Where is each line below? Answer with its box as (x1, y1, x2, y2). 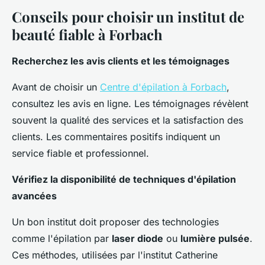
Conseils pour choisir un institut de (12, 7, 244, 27)
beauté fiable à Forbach (12, 25, 163, 44)
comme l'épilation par (12, 232, 112, 245)
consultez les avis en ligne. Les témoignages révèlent (12, 98, 248, 110)
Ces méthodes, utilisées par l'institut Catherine (12, 249, 218, 261)
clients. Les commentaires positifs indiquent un (12, 131, 220, 143)
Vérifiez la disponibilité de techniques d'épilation (12, 173, 236, 186)
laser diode (112, 232, 163, 245)
